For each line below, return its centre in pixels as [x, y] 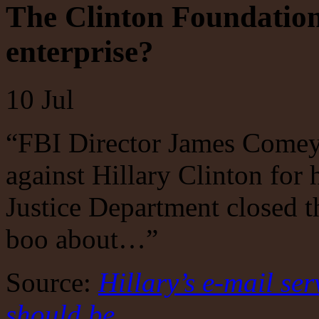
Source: [52, 282]
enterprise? [80, 51]
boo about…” [82, 239]
